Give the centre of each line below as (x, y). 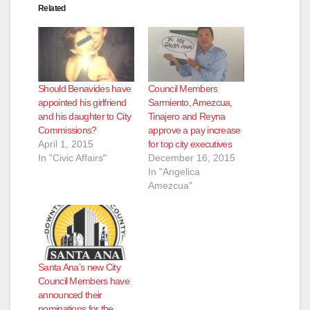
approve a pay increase (194, 130)
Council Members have (84, 281)
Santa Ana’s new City (80, 267)
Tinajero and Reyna (187, 117)
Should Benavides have (85, 89)
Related (52, 9)
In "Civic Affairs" (72, 158)
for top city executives (190, 144)
